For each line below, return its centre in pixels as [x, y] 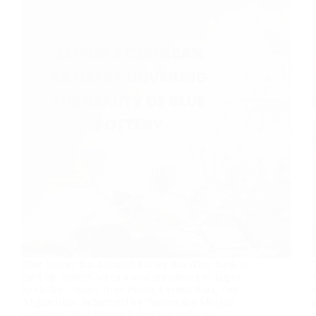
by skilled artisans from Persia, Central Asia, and [129, 289]
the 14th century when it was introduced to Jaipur [131, 276]
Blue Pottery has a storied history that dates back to [134, 264]
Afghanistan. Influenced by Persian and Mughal [128, 302]
